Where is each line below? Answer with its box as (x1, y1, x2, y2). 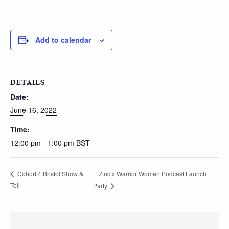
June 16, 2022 (10, 105, 57, 115)
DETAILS (10, 78, 45, 87)
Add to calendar (35, 35, 91, 45)
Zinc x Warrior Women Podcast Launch (99, 169, 207, 178)
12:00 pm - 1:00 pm (10, 138, 76, 148)
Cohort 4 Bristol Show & (16, 169, 83, 178)
